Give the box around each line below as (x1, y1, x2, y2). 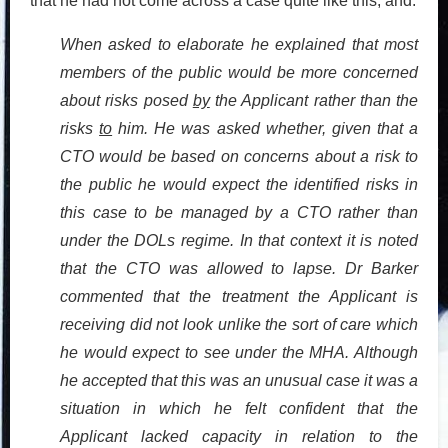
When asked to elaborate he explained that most (60, 35, 418, 53)
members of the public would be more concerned (60, 63, 418, 81)
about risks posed (60, 91, 193, 109)
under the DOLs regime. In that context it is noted (60, 231, 418, 249)
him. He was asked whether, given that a (112, 119, 419, 137)
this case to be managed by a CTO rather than (60, 203, 418, 221)
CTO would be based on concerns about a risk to (60, 147, 418, 165)
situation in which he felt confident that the (60, 399, 418, 417)
